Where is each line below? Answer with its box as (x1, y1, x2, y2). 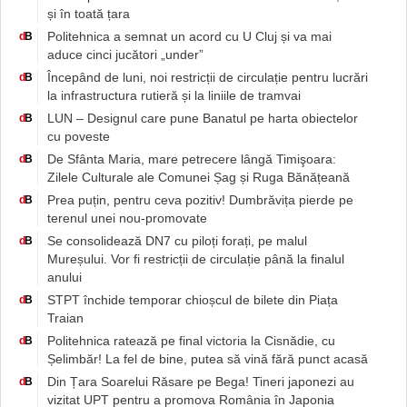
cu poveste (47, 128, 110, 144)
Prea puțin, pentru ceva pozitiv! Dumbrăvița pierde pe (47, 192, 353, 207)
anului (47, 269, 82, 284)
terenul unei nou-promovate (47, 210, 207, 225)
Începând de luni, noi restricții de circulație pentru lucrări (47, 69, 368, 84)
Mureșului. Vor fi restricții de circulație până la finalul (47, 251, 344, 266)
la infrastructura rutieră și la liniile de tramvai (47, 87, 301, 103)
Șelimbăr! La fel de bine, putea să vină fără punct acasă (47, 351, 368, 366)
